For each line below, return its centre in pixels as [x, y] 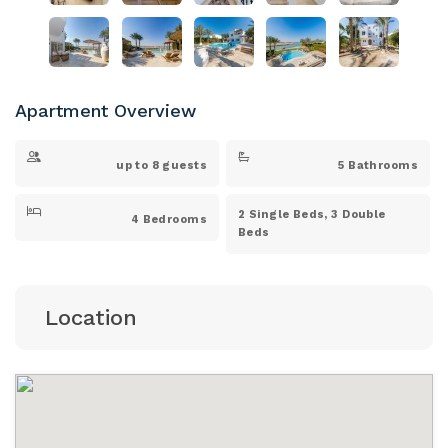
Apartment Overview [105, 110]
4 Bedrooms [168, 219]
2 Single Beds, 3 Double [312, 214]
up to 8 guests [161, 165]
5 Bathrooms [378, 165]
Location [91, 317]
